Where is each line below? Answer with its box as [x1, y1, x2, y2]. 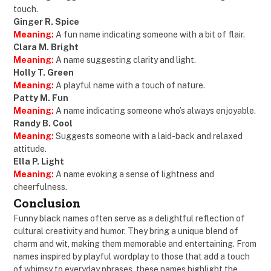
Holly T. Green [13, 68, 74, 78]
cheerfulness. [13, 182, 67, 192]
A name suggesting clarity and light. [56, 55, 196, 65]
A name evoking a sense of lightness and [56, 169, 214, 180]
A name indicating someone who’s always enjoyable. [54, 106, 256, 116]
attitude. [13, 144, 47, 154]
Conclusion [13, 195, 80, 211]
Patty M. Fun [13, 93, 68, 103]
